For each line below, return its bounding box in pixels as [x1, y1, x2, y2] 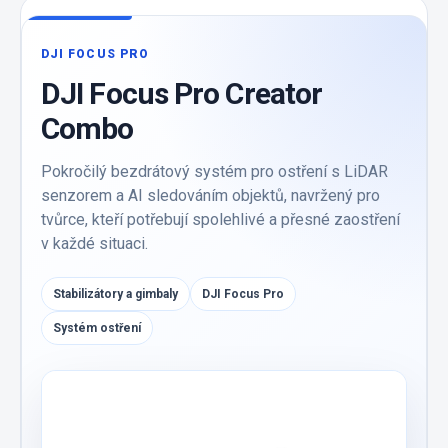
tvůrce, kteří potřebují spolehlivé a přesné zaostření [41, 210, 400, 230]
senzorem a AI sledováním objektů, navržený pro [41, 186, 380, 206]
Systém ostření [53, 321, 141, 336]
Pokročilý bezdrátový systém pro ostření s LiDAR [41, 162, 388, 182]
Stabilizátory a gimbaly [53, 287, 178, 302]
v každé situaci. [41, 234, 148, 254]
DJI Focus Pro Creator [41, 76, 323, 112]
